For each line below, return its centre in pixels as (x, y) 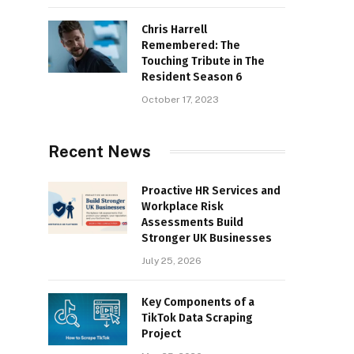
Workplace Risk (183, 206)
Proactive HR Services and (211, 190)
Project (161, 333)
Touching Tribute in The (203, 61)
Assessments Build (192, 222)
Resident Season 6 (192, 77)
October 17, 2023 (180, 99)
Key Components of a (198, 302)
